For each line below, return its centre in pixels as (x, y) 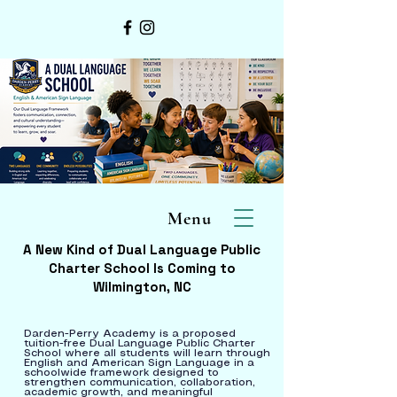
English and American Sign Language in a (139, 363)
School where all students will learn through (147, 353)
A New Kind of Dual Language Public (142, 249)
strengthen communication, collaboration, (140, 382)
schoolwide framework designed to (121, 373)
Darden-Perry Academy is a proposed (130, 334)
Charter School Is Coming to (142, 268)
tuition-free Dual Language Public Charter (140, 343)
